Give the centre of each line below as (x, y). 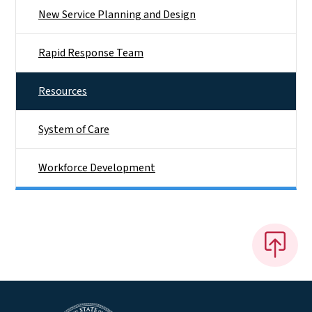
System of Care (74, 129)
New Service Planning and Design (117, 14)
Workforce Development (97, 167)
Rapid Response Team (91, 53)
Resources (63, 91)
